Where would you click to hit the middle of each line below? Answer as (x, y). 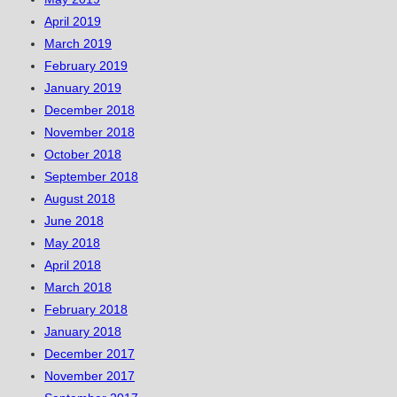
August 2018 (80, 199)
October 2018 (83, 155)
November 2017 (90, 376)
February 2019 (86, 66)
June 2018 (74, 221)
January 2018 (83, 332)
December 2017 (90, 354)
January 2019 (83, 88)
